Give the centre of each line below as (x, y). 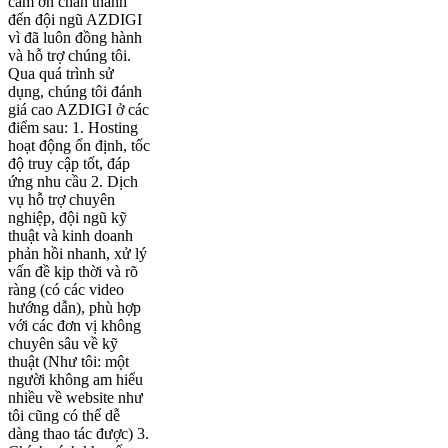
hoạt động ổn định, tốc (79, 146)
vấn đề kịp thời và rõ (73, 272)
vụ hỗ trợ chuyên (61, 200)
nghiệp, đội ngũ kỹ (67, 218)
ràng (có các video (66, 290)
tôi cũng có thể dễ (64, 416)
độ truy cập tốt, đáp (69, 164)
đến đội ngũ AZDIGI (75, 20)
